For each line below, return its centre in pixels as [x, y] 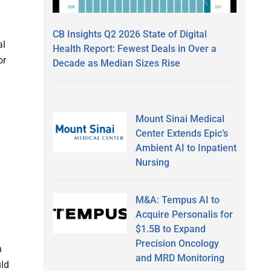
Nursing [152, 162]
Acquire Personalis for [184, 214]
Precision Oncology [177, 243]
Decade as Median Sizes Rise [116, 63]
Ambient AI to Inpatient [186, 148]
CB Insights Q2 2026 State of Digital [130, 34]
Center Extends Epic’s [181, 133]
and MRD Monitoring [180, 258]
